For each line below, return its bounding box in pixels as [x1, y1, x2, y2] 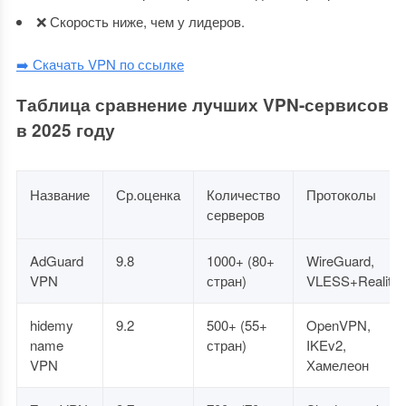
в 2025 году [15, 118, 115, 142]
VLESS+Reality [305, 271, 399, 290]
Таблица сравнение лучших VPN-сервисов [15, 92, 389, 117]
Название [29, 185, 90, 204]
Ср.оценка [115, 185, 180, 204]
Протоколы [305, 185, 376, 204]
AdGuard [29, 251, 83, 270]
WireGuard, [305, 251, 374, 270]
